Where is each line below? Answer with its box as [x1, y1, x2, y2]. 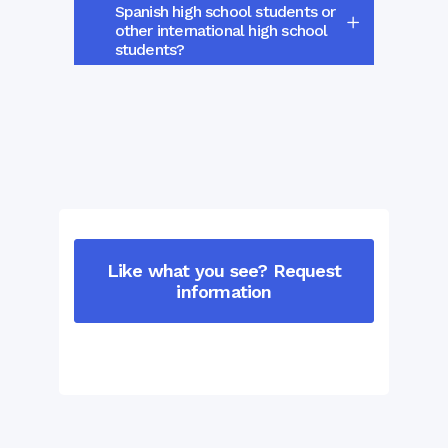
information [176, 280, 272, 302]
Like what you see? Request [106, 259, 342, 281]
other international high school [114, 20, 328, 40]
